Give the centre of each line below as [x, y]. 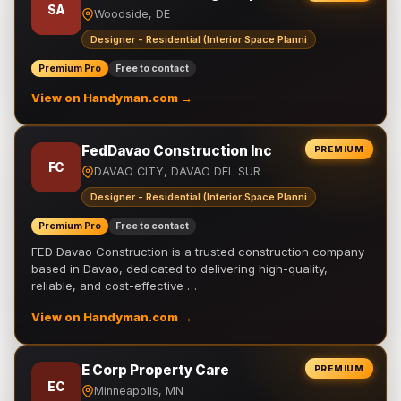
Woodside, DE [132, 14]
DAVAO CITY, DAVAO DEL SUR [177, 171]
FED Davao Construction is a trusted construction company [198, 252]
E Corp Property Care [155, 370]
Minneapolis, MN [139, 391]
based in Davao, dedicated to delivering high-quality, [179, 269]
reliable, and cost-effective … [114, 286]
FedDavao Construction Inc [177, 151]
